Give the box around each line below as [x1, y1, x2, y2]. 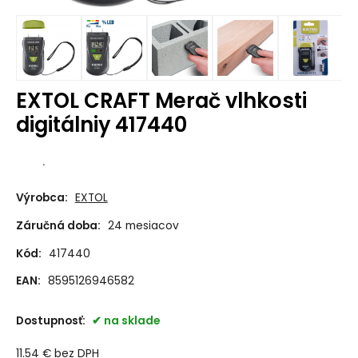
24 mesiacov [107, 217, 179, 233]
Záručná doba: [15, 217, 101, 233]
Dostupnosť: [15, 312, 88, 328]
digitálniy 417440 [15, 110, 187, 140]
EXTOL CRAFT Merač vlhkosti [15, 86, 307, 116]
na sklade [103, 312, 160, 328]
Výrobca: [15, 189, 68, 205]
